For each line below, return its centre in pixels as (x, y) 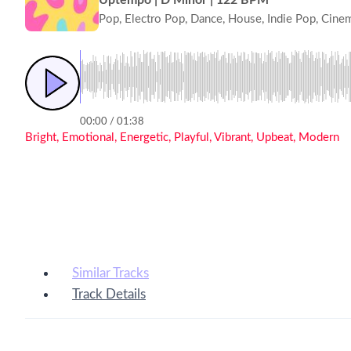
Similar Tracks (110, 273)
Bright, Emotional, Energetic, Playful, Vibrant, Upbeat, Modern (182, 137)
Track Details (109, 294)
